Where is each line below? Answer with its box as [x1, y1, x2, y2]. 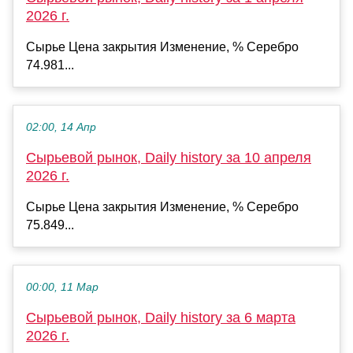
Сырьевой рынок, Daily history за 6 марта [26, 310, 295, 326]
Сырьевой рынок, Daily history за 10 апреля [26, 150, 311, 166]
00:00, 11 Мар [26, 281, 98, 294]
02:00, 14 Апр [26, 121, 96, 134]
